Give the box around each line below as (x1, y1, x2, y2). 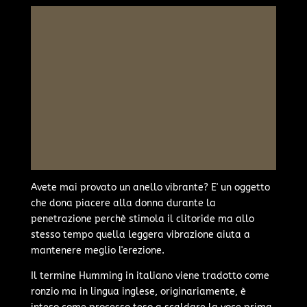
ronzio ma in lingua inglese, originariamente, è (30, 285, 246, 297)
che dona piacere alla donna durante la (30, 197, 216, 209)
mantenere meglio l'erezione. (30, 244, 164, 256)
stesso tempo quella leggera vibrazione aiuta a (30, 228, 250, 241)
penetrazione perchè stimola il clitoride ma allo (30, 212, 254, 225)
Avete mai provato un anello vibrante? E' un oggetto (30, 181, 270, 193)
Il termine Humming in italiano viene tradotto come (30, 269, 269, 282)
